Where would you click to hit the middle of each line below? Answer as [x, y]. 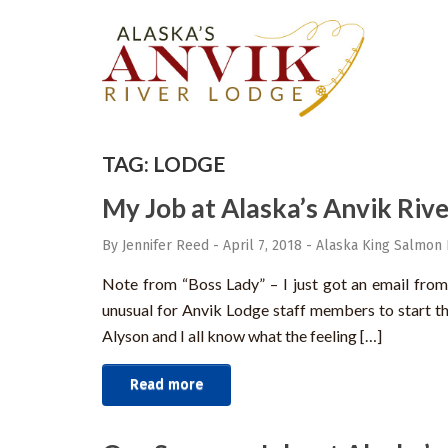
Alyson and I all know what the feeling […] [242, 336]
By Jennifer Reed [155, 246]
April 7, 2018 [262, 246]
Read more [166, 385]
